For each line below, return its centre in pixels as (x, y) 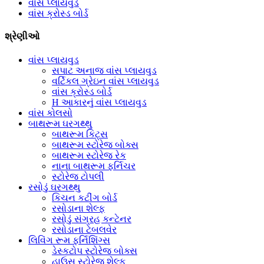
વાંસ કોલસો (50, 113)
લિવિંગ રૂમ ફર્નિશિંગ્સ (69, 240)
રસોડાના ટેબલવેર (84, 229)
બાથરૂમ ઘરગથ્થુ (60, 123)
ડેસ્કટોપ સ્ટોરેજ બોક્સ (95, 250)
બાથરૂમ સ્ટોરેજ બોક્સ (95, 144)
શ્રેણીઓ (22, 37)
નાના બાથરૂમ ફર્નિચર (94, 166)
